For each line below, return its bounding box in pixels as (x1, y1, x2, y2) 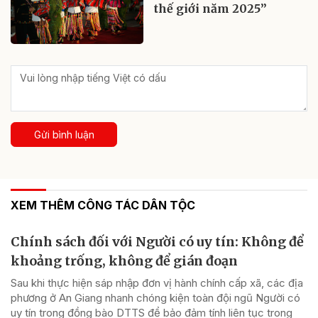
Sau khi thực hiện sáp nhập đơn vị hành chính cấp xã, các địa (11, 275, 303, 290)
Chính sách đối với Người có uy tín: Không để (11, 233, 304, 250)
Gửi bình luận (33, 128, 94, 141)
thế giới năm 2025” (154, 1, 268, 16)
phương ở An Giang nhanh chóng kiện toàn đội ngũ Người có (11, 290, 300, 305)
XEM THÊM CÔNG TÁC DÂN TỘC (11, 197, 195, 212)
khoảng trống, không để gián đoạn (11, 252, 238, 269)
